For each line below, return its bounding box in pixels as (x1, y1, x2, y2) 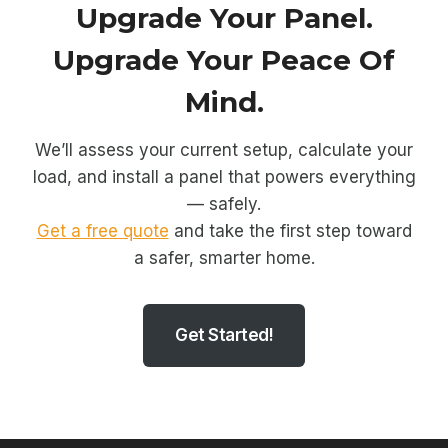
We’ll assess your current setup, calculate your (35, 139, 413, 160)
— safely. (187, 193, 261, 214)
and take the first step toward (168, 220, 412, 241)
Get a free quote (36, 220, 169, 241)
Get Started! (175, 324, 273, 345)
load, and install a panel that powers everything (32, 166, 416, 187)
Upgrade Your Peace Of (53, 42, 395, 77)
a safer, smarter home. (133, 247, 315, 268)
